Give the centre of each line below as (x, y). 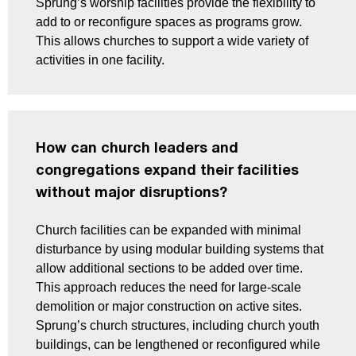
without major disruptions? (132, 194)
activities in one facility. (100, 60)
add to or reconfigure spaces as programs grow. (169, 22)
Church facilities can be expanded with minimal (168, 230)
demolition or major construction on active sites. (169, 307)
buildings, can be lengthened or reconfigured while (178, 345)
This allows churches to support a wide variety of (172, 41)
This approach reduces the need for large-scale (168, 288)
